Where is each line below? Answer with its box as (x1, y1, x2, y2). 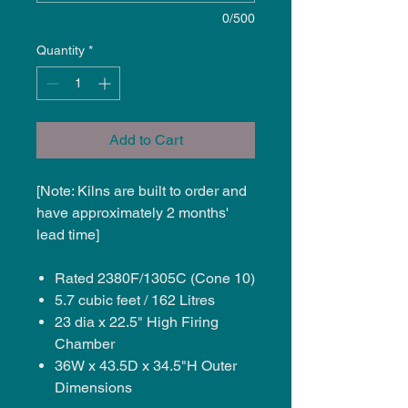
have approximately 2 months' (36, 203, 229, 221)
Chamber (55, 334, 115, 352)
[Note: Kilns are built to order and (36, 181, 247, 199)
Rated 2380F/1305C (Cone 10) (55, 269, 255, 287)
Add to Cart (108, 130, 183, 148)
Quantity (36, 42, 85, 57)
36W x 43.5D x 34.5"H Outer (55, 356, 237, 374)
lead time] (36, 225, 99, 243)
